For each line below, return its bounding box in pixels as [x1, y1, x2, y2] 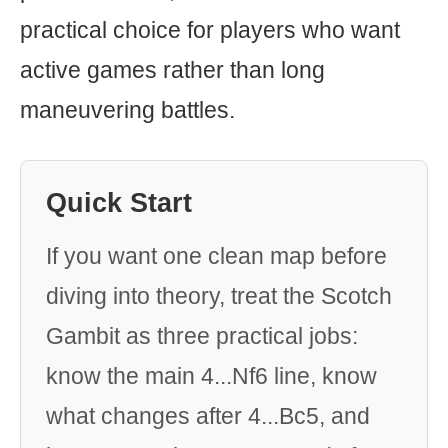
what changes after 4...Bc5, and [46, 403, 370, 429]
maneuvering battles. [20, 97, 235, 123]
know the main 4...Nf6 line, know [46, 363, 377, 389]
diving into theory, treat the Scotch [46, 283, 392, 309]
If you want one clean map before [46, 243, 387, 269]
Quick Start [46, 188, 192, 218]
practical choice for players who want [20, 17, 400, 43]
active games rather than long [20, 57, 325, 83]
